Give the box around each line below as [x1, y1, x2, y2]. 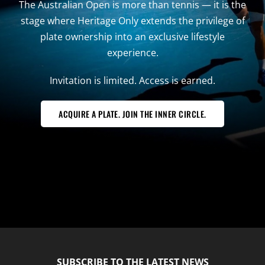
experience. [106, 46, 159, 60]
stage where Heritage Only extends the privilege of [20, 14, 245, 28]
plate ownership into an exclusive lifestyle [40, 30, 225, 44]
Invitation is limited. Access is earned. [50, 74, 215, 88]
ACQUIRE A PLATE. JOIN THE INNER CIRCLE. [59, 108, 206, 121]
